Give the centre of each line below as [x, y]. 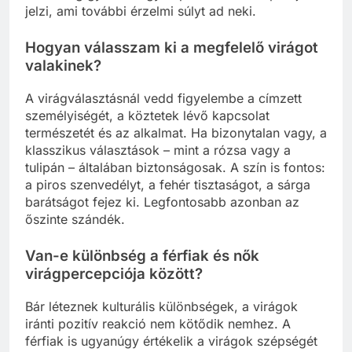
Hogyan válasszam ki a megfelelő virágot [172, 48]
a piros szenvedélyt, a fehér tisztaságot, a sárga [168, 184]
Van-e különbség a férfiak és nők [142, 255]
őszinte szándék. [75, 219]
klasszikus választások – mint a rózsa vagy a [158, 150]
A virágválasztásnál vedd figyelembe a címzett [163, 98]
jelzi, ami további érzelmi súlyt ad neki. [141, 11]
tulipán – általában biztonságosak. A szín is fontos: [175, 167]
